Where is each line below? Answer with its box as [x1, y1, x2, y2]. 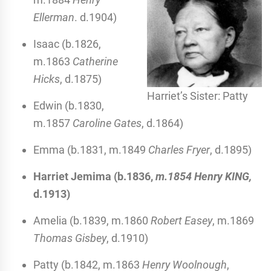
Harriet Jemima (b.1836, [33, 169, 153, 183]
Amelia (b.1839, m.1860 [33, 214, 151, 227]
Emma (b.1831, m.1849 [33, 143, 148, 156]
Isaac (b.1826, [33, 37, 101, 50]
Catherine [73, 54, 118, 68]
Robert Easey [151, 214, 212, 227]
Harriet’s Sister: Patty [147, 89, 248, 102]
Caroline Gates [73, 116, 142, 129]
